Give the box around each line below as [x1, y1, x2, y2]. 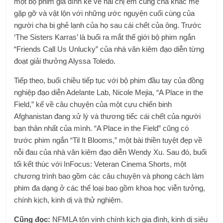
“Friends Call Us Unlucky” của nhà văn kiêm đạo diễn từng [14, 44, 205, 53]
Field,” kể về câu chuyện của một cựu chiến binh [14, 100, 172, 109]
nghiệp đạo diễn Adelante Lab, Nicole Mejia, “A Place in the [14, 88, 204, 97]
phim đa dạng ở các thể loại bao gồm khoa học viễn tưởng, [14, 183, 206, 192]
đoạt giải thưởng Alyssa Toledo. [14, 56, 116, 65]
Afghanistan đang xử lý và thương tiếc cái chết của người [14, 111, 201, 120]
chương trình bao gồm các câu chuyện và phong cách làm [14, 171, 205, 180]
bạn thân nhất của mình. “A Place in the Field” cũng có [14, 123, 189, 132]
